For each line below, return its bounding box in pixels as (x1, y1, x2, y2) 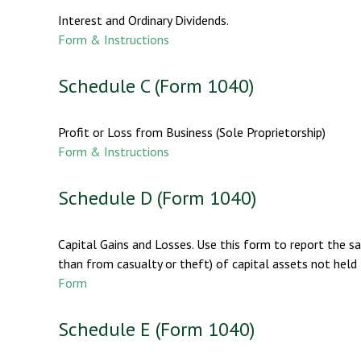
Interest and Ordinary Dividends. (58, 11, 229, 28)
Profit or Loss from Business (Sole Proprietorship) (58, 123, 326, 140)
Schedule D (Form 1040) (58, 185, 256, 210)
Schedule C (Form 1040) (58, 73, 254, 98)
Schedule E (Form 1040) (58, 316, 255, 342)
